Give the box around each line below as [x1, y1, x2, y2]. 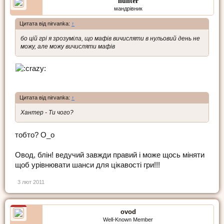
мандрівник [113, 5, 142, 11]
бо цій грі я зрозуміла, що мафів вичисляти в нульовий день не [20, 34, 200, 42]
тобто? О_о [15, 130, 54, 139]
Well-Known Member [103, 216, 153, 222]
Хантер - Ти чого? [20, 109, 73, 116]
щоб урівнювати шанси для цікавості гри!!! [15, 160, 160, 169]
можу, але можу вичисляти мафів [20, 42, 115, 50]
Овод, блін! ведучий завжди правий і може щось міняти [15, 150, 204, 159]
